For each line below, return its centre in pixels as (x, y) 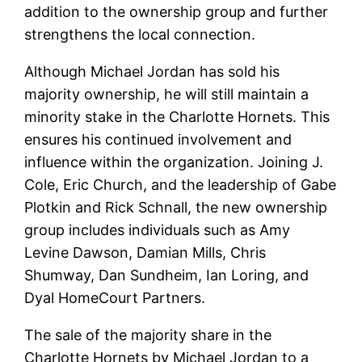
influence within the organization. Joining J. (174, 162)
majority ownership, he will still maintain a (167, 94)
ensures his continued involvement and (158, 139)
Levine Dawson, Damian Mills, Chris (145, 252)
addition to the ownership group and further (177, 11)
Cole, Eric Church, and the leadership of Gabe (181, 184)
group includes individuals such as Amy (158, 229)
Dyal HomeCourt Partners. (115, 297)
